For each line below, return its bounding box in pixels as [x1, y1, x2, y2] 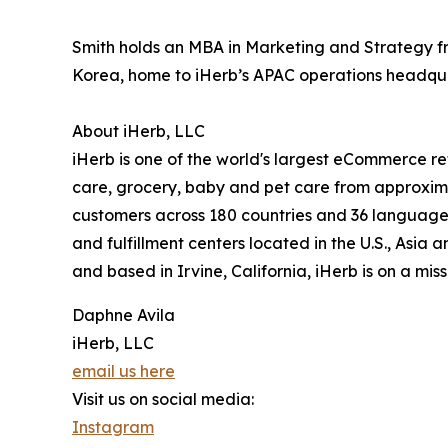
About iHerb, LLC [72, 120, 205, 141]
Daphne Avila [72, 304, 175, 325]
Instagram [72, 416, 154, 437]
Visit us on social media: [72, 388, 254, 409]
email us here [72, 360, 175, 381]
